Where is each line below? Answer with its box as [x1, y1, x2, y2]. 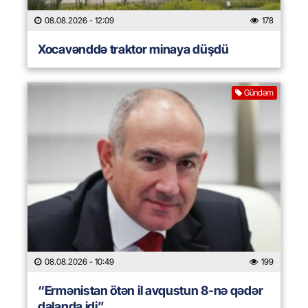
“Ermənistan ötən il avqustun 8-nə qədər [38, 283, 263, 298]
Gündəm [244, 87, 274, 98]
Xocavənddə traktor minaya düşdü [38, 42, 229, 57]
